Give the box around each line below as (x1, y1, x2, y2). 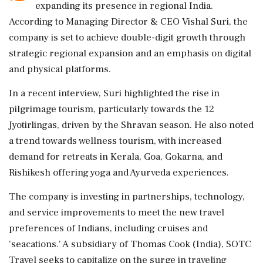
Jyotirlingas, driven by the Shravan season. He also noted (9, 119, 254, 131)
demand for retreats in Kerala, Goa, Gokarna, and (9, 150, 222, 163)
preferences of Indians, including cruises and (9, 222, 208, 235)
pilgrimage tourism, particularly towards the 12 (9, 103, 214, 116)
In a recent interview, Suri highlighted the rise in (9, 87, 220, 100)
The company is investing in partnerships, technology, (9, 190, 245, 203)
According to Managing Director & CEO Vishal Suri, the (9, 15, 248, 28)
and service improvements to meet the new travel (9, 206, 224, 219)
